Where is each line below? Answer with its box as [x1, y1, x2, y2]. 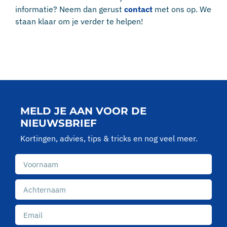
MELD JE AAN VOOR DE [20, 104, 146, 117]
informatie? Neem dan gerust [15, 4, 124, 14]
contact [124, 4, 153, 14]
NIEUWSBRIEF [20, 117, 97, 129]
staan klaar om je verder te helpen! [15, 16, 143, 26]
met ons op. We [153, 4, 211, 14]
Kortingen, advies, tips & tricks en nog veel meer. [20, 133, 198, 143]
